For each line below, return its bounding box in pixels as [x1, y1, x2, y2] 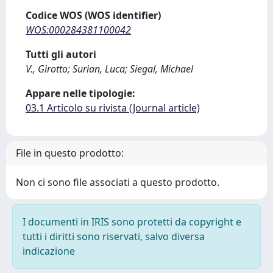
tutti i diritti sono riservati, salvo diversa [23, 230, 205, 243]
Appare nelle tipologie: [26, 87, 135, 100]
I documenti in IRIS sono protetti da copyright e [23, 215, 241, 229]
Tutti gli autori [26, 48, 96, 61]
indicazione [23, 244, 75, 258]
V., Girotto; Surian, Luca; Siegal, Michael [26, 62, 193, 76]
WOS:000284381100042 [26, 23, 131, 37]
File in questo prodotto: [16, 146, 124, 160]
